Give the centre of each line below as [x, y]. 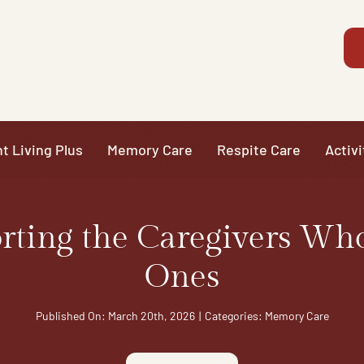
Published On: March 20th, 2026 [115, 315]
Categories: [234, 315]
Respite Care [259, 149]
